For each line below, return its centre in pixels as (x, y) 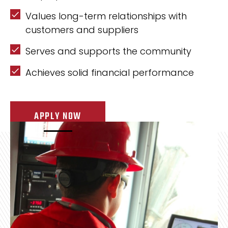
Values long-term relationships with (106, 16)
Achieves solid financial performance (110, 73)
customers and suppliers (82, 30)
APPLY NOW (58, 117)
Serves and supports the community (108, 51)
